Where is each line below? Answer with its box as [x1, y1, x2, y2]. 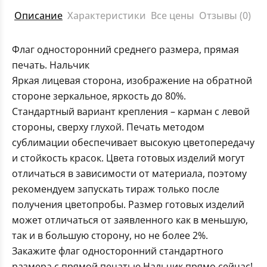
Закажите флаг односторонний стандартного [12, 244, 223, 258]
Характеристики [67, 9, 146, 23]
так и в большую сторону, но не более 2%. [12, 229, 208, 243]
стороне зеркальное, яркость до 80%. [12, 89, 186, 103]
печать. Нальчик [12, 58, 89, 72]
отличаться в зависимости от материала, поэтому [12, 167, 247, 181]
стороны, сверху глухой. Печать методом [12, 120, 204, 134]
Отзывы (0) [199, 9, 251, 23]
